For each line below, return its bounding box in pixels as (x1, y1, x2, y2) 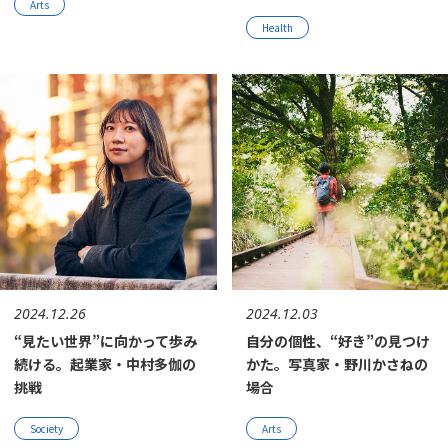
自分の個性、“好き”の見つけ (245, 331, 430, 351)
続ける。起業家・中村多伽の (14, 354, 196, 374)
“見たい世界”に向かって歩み (14, 331, 197, 351)
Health (261, 19, 293, 35)
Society (30, 421, 63, 436)
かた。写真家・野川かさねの (245, 354, 428, 374)
